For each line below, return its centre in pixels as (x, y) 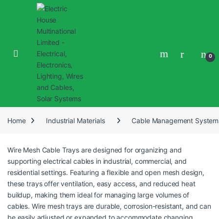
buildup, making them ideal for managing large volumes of (99, 195)
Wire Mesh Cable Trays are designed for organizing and (95, 150)
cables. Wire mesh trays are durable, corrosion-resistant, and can (109, 206)
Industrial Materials (76, 120)
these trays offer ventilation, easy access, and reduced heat (101, 184)
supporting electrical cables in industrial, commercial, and (97, 161)
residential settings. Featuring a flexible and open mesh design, (106, 173)
